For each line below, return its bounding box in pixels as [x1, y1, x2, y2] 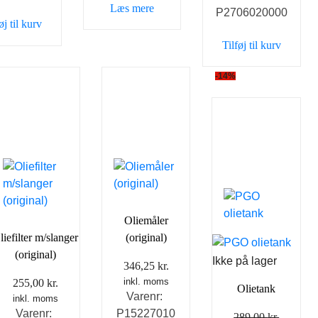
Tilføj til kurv [222, 38, 282, 51]
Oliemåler [124, 214, 168, 227]
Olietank [237, 282, 276, 295]
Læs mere [109, 1, 154, 14]
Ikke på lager [212, 254, 278, 267]
